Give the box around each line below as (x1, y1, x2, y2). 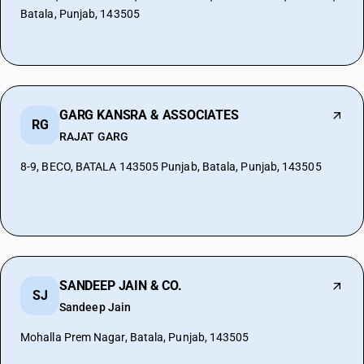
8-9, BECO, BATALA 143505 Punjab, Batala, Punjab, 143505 (20, 160, 322, 173)
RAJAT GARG (59, 130, 128, 143)
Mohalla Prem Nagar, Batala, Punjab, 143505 (20, 331, 249, 344)
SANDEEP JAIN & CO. (59, 278, 182, 293)
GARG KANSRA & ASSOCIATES (59, 107, 239, 123)
